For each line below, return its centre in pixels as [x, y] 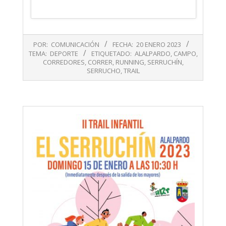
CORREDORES [64, 62]
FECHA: [123, 45]
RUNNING [130, 62]
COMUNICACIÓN [75, 45]
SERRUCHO [103, 71]
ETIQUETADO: [111, 54]
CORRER [100, 62]
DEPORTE [64, 54]
